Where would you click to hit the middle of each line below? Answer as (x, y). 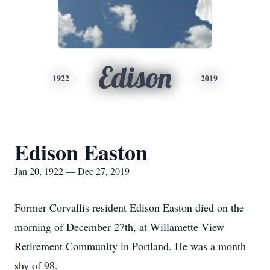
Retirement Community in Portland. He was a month (130, 246)
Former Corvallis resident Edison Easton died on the (129, 207)
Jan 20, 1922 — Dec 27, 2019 (72, 171)
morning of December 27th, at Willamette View (119, 227)
